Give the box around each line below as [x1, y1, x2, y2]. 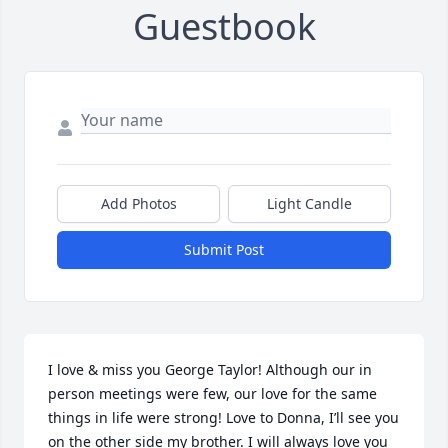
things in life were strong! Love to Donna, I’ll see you [48, 408, 399, 428]
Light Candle [267, 194, 352, 214]
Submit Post [184, 240, 264, 260]
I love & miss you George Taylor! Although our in [48, 360, 372, 380]
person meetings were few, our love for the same [48, 384, 377, 404]
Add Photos [100, 194, 177, 214]
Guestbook [132, 2, 316, 52]
